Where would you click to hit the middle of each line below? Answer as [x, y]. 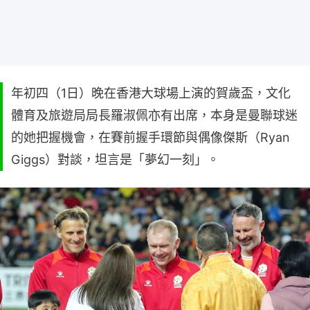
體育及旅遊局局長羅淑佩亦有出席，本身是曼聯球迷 [154, 115]
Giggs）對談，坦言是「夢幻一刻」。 [115, 159]
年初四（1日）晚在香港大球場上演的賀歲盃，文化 [151, 93]
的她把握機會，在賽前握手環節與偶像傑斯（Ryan [151, 137]
